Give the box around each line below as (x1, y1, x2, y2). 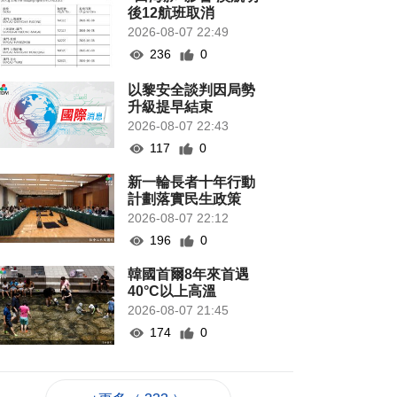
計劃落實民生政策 (128, 191, 242, 207)
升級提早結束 (128, 99, 214, 115)
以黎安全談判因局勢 (128, 82, 256, 98)
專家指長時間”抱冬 (128, 360, 249, 376)
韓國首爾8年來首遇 (128, 267, 250, 283)
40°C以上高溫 (128, 284, 217, 300)
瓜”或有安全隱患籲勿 (128, 377, 263, 393)
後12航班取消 (128, 5, 215, 21)
